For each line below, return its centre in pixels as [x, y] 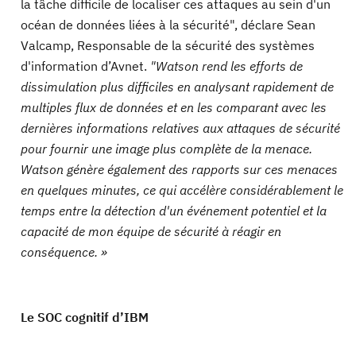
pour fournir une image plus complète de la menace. [166, 149]
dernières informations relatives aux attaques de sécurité [180, 128]
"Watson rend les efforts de [226, 66]
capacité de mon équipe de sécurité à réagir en [151, 231]
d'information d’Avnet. [85, 66]
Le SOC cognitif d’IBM [85, 317]
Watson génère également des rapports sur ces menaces [179, 169]
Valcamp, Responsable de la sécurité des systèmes [168, 45]
